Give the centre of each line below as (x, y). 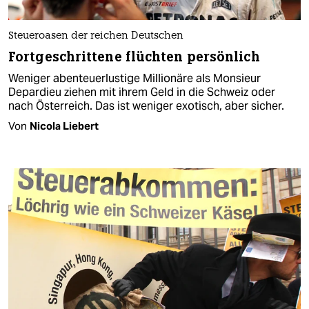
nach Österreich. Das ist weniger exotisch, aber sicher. (146, 106)
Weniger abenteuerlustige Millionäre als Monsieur (134, 78)
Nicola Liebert (64, 126)
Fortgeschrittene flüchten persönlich (134, 57)
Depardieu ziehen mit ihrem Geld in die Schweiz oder (142, 92)
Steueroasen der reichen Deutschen (96, 36)
